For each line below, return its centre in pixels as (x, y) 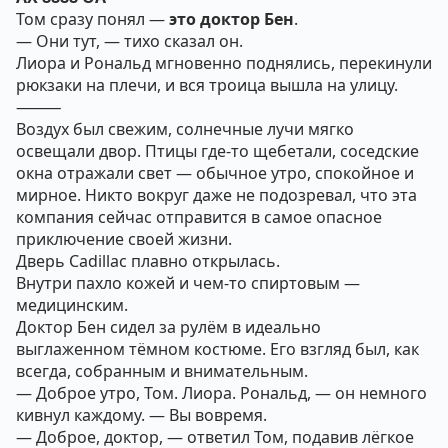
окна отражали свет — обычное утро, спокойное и (215, 173)
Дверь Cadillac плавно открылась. (148, 261)
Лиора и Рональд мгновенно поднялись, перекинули (224, 63)
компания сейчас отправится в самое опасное (199, 217)
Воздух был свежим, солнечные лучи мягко (185, 129)
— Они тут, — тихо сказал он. (129, 41)
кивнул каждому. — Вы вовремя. (141, 415)
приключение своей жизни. (124, 239)
